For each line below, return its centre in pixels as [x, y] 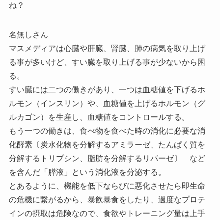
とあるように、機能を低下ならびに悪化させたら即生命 [107, 186]
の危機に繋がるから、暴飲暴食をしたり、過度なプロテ [107, 199]
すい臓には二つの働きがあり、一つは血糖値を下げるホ [107, 89]
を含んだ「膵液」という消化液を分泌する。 [87, 172]
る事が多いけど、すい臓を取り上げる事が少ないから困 [107, 62]
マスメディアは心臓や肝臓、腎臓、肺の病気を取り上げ [107, 48]
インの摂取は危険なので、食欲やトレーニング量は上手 [107, 213]
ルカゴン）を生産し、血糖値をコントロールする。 [99, 117]
